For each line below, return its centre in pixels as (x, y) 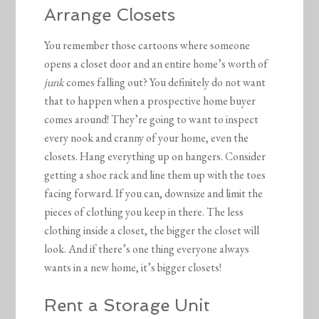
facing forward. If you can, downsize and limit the (154, 193)
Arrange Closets (110, 14)
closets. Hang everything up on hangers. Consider (155, 156)
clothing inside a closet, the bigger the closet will (152, 230)
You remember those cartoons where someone (147, 45)
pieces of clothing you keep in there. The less (144, 211)
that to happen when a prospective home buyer (150, 100)
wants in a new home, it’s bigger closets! (133, 267)
